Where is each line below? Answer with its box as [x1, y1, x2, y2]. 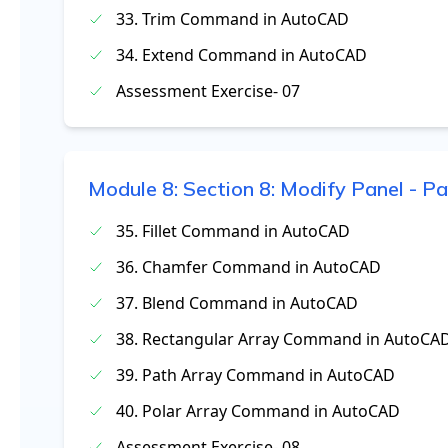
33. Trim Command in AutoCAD [116, 8, 349, 30]
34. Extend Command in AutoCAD [116, 44, 367, 66]
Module [88, 176, 162, 201]
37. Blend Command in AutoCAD [116, 292, 358, 314]
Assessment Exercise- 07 [116, 80, 300, 102]
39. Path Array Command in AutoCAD [116, 364, 395, 386]
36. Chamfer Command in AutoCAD [116, 256, 381, 278]
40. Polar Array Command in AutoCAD [116, 400, 400, 422]
